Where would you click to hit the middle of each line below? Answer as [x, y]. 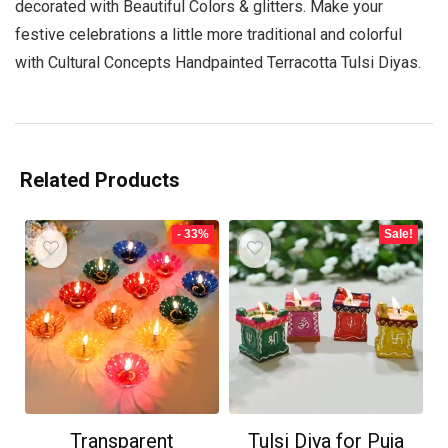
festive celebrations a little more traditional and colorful [208, 35]
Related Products [100, 180]
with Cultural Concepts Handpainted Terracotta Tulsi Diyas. [218, 63]
